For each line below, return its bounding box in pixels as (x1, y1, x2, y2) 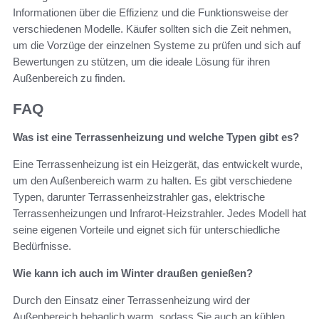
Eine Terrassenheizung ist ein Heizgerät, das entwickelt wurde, (13, 158, 303, 171)
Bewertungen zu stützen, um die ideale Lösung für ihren (13, 55, 270, 68)
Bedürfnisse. (13, 240, 71, 253)
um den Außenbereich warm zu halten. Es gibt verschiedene (13, 174, 292, 187)
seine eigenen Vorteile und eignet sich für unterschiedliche (13, 224, 280, 236)
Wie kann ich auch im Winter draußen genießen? (13, 267, 253, 280)
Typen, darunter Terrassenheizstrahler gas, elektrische (13, 191, 265, 204)
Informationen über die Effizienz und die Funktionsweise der (13, 6, 288, 19)
